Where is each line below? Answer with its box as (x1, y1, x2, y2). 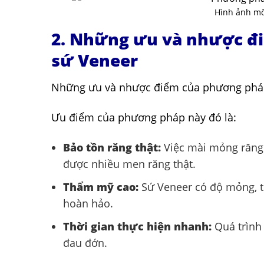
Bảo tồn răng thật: (63, 140, 161, 155)
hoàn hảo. (63, 196, 113, 211)
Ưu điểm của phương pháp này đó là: (51, 110, 239, 124)
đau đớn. (63, 235, 107, 250)
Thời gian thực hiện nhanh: (63, 219, 212, 233)
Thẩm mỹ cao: (63, 180, 138, 194)
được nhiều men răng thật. (63, 157, 196, 171)
